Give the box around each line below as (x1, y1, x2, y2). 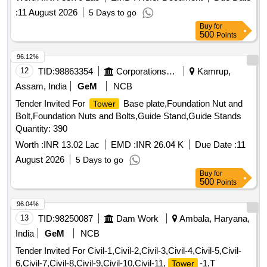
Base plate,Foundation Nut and (121, 98, 243, 109)
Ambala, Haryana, (178, 213, 250, 224)
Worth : (15, 139, 44, 150)
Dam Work (116, 213, 159, 224)
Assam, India (15, 81, 67, 92)
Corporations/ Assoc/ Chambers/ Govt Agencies (166, 66, 175, 77)
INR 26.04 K (136, 139, 184, 150)
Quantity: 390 (15, 123, 67, 134)
